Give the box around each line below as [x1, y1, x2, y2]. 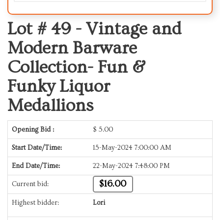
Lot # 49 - [7, 19, 86, 39]
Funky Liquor [7, 76, 110, 96]
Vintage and [86, 19, 181, 39]
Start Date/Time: [12, 143, 62, 152]
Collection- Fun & [7, 57, 145, 77]
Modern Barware [7, 38, 137, 58]
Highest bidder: [12, 198, 59, 207]
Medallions [7, 95, 93, 115]
